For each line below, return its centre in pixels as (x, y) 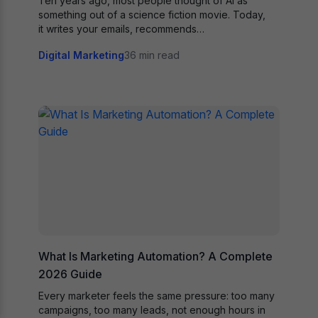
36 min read (152, 55)
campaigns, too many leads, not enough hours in (152, 310)
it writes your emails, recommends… (121, 28)
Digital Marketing (81, 55)
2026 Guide (70, 274)
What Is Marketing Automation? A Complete (155, 257)
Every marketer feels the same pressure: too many (157, 296)
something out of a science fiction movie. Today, (152, 14)
